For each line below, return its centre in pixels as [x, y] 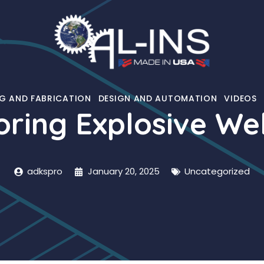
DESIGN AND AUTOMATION [158, 98]
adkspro [45, 171]
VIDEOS [240, 98]
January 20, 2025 [123, 171]
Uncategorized [217, 171]
